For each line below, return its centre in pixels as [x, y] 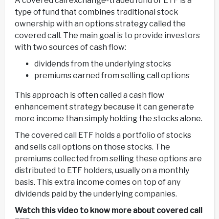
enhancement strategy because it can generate [104, 107]
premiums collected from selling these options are [108, 158]
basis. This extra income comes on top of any [98, 182]
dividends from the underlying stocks [103, 64]
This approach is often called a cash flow [89, 95]
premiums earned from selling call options [112, 75]
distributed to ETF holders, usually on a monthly [102, 170]
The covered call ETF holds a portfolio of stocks [103, 135]
